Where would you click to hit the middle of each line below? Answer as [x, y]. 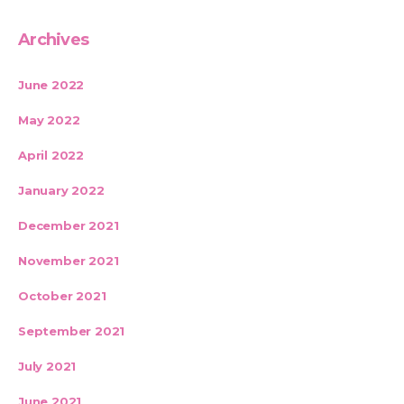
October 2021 [62, 296]
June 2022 [51, 85]
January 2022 [61, 190]
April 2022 [51, 155]
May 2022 [49, 120]
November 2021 [69, 261]
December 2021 [69, 225]
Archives [54, 40]
